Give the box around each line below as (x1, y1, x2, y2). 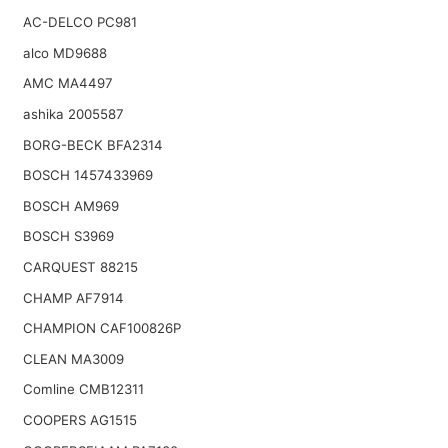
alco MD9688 (22, 44, 107, 61)
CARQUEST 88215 (22, 259, 138, 275)
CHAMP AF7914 (22, 289, 124, 306)
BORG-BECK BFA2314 (22, 136, 163, 153)
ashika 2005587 (22, 106, 124, 123)
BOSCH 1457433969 (22, 167, 153, 184)
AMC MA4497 (22, 75, 113, 92)
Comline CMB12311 (22, 381, 144, 398)
